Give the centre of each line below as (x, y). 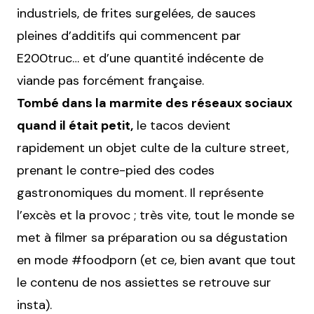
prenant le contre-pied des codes (116, 170)
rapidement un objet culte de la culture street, (153, 148)
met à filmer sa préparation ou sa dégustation (152, 237)
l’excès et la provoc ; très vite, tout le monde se (156, 215)
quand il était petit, (75, 125)
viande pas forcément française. (110, 80)
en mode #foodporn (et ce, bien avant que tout (156, 260)
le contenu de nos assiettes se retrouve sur (144, 282)
